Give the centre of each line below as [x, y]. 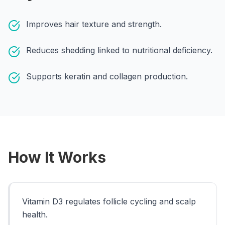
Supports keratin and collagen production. [107, 76]
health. [35, 214]
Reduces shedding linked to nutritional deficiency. [119, 50]
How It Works [57, 157]
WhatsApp [168, 16]
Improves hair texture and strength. [94, 24]
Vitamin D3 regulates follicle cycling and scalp [109, 201]
